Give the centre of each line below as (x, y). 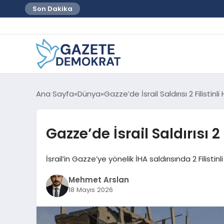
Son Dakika (52, 9)
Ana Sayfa (55, 93)
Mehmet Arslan (98, 180)
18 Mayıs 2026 (90, 190)
